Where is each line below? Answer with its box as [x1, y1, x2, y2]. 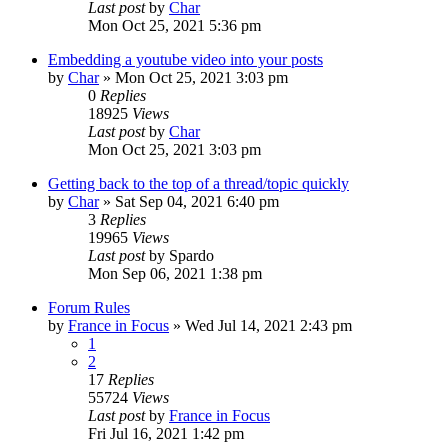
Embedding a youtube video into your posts [48, 50, 323, 68]
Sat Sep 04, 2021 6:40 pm [115, 192, 279, 210]
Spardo [169, 246, 214, 264]
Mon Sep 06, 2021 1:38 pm [88, 264, 262, 282]
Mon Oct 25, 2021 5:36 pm [88, 16, 261, 34]
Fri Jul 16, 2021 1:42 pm [88, 424, 244, 442]
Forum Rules [48, 298, 130, 316]
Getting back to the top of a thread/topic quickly [48, 174, 349, 192]
